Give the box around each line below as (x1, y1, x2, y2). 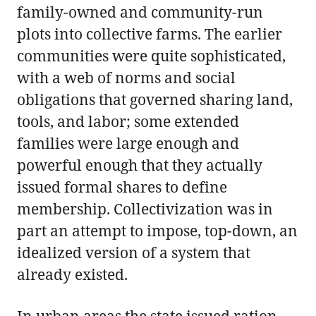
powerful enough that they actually (17, 154, 262, 175)
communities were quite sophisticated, (17, 45, 286, 66)
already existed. (17, 264, 128, 284)
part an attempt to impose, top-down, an (17, 220, 298, 241)
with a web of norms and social (17, 67, 236, 87)
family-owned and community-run (17, 1, 263, 22)
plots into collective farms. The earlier (17, 23, 282, 44)
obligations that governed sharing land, (17, 89, 293, 109)
